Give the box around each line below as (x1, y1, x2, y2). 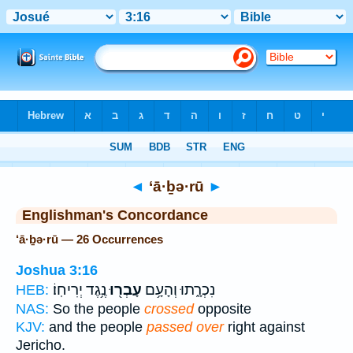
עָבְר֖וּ (106, 281, 142, 299)
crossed (144, 300, 194, 317)
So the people (49, 300, 144, 317)
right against (224, 318, 305, 335)
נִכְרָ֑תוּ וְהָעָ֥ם (142, 281, 215, 299)
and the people (45, 318, 147, 335)
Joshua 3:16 (16, 262, 98, 278)
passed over (147, 318, 224, 335)
